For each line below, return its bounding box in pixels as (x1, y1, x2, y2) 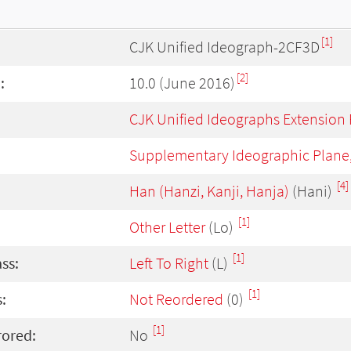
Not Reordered (129, 289, 223, 309)
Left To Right (129, 253, 208, 273)
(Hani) (289, 181, 335, 201)
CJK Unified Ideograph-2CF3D (129, 37, 320, 57)
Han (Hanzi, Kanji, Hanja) (129, 181, 289, 201)
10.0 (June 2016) (129, 73, 235, 93)
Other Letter (129, 217, 205, 237)
